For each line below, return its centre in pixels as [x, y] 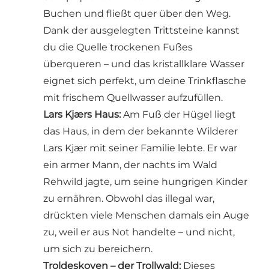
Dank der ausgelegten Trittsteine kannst [141, 31]
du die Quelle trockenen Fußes [118, 47]
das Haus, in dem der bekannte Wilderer [141, 131]
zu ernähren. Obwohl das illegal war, [129, 199]
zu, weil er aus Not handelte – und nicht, [139, 232]
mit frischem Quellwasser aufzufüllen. [133, 98]
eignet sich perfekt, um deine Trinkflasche [145, 81]
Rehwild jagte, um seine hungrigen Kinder [145, 182]
